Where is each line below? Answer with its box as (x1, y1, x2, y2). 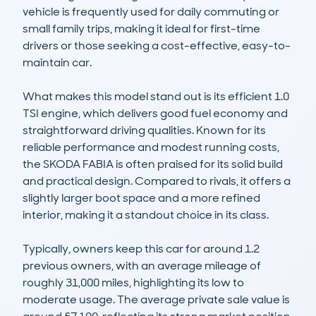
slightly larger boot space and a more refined (23, 190, 260, 206)
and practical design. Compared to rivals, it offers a (23, 174, 291, 189)
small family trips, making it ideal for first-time (23, 21, 260, 37)
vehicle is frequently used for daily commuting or (23, 4, 279, 20)
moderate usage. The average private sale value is (23, 292, 290, 308)
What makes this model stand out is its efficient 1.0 (23, 89, 289, 104)
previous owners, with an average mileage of (23, 258, 261, 274)
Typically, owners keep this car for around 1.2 (23, 241, 260, 257)
